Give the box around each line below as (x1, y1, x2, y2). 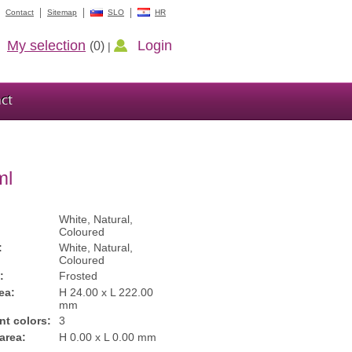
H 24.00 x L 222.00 (59, 286, 153, 299)
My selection (7, 38, 86, 53)
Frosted (59, 269, 97, 282)
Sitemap (47, 8, 77, 16)
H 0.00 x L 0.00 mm (59, 331, 156, 343)
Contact (5, 8, 34, 16)
